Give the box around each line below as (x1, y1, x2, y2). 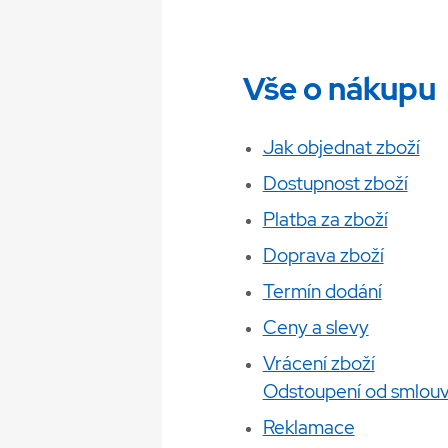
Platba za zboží (262, 206, 388, 233)
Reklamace (262, 414, 355, 441)
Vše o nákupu (242, 69, 436, 110)
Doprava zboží (262, 242, 384, 269)
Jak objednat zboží (262, 134, 420, 161)
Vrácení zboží (262, 350, 375, 377)
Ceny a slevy (262, 314, 369, 341)
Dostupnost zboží (262, 170, 408, 197)
